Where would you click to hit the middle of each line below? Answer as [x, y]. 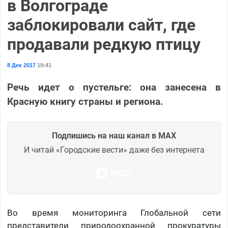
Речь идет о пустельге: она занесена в [114, 87]
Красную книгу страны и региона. [85, 101]
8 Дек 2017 [21, 65]
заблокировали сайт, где [101, 25]
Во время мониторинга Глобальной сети [114, 212]
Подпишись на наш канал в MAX [114, 135]
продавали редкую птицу [104, 44]
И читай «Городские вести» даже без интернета [114, 150]
